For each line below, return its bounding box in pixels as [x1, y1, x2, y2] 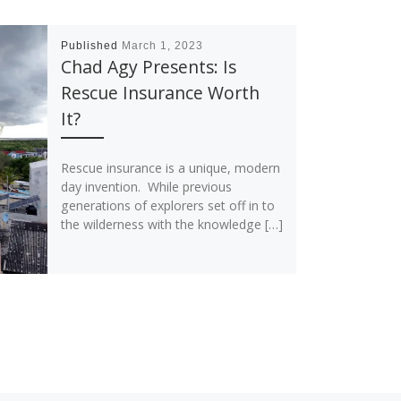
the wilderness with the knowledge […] [60, 216, 283, 233]
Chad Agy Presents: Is [60, 55, 236, 80]
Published [60, 39, 122, 53]
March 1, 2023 [121, 39, 203, 53]
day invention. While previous [60, 178, 232, 195]
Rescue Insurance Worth [60, 81, 260, 106]
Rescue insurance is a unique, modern [60, 159, 280, 176]
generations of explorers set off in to [60, 197, 275, 214]
